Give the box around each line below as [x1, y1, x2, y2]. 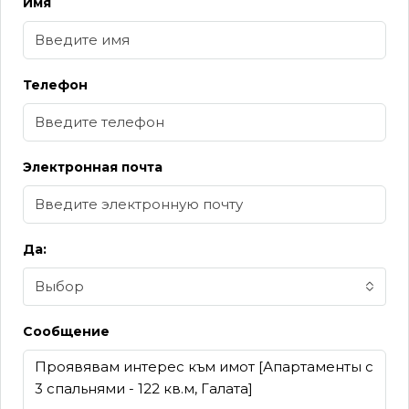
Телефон [23, 77, 88, 93]
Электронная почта [23, 159, 163, 175]
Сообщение [23, 323, 110, 340]
